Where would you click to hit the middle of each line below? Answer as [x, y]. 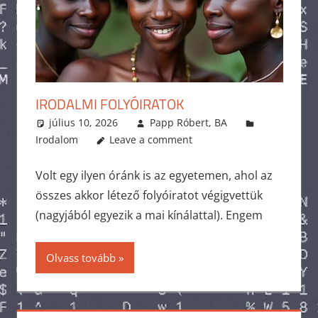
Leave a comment [151, 139]
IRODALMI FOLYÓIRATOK [109, 104]
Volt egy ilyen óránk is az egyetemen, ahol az [154, 175]
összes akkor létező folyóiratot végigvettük [149, 195]
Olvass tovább [81, 257]
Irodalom [56, 139]
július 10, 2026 [84, 122]
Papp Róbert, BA [188, 122]
